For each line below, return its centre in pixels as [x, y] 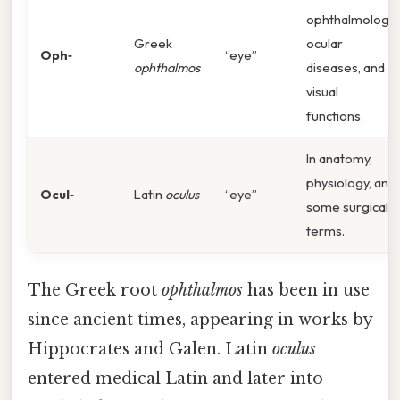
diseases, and [346, 68]
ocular [325, 44]
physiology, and [351, 183]
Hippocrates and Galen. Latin [150, 349]
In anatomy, [339, 159]
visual [322, 92]
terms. [325, 231]
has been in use [306, 290]
